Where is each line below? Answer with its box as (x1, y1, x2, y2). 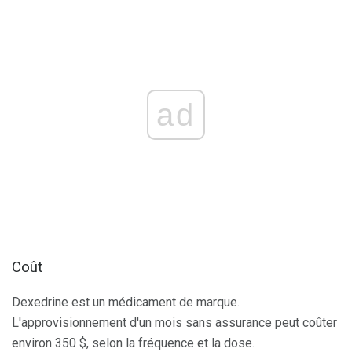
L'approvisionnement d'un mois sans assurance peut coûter (12, 315, 337, 330)
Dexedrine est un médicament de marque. (12, 295, 240, 310)
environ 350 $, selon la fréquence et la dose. (12, 335, 255, 350)
